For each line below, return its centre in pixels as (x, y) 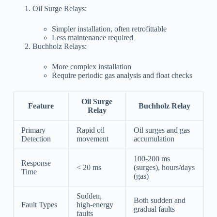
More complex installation (91, 66)
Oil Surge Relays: (59, 8)
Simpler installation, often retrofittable (109, 29)
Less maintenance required (92, 37)
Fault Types (39, 204)
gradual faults (154, 209)
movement (92, 139)
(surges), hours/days (164, 167)
